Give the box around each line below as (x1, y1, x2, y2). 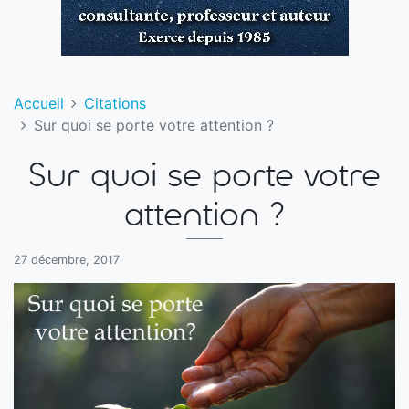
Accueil (14, 94, 64, 112)
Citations (84, 94, 146, 112)
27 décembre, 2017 (14, 253, 120, 267)
